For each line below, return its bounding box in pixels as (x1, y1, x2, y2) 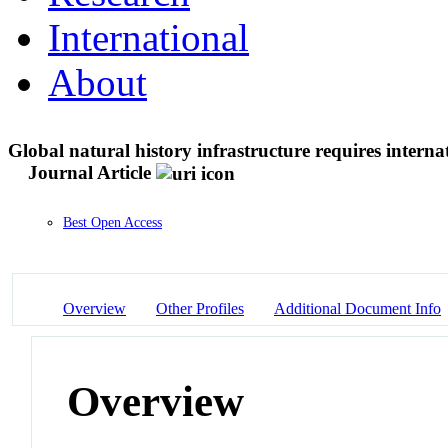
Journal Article (28, 161, 151, 183)
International (48, 15, 249, 59)
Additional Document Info (274, 299, 441, 317)
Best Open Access (63, 215, 162, 231)
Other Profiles (156, 299, 244, 317)
